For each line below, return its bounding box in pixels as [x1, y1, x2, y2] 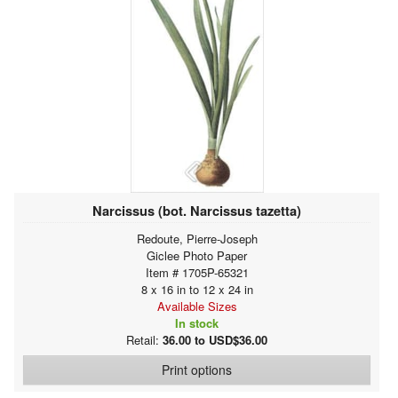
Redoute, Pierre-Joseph [136, 229, 258, 247]
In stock [175, 314, 219, 331]
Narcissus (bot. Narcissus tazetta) [92, 200, 301, 220]
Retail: [126, 330, 163, 348]
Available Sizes [156, 297, 237, 314]
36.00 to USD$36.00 [163, 330, 267, 348]
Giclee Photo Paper [147, 246, 247, 264]
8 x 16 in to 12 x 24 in [140, 280, 253, 298]
